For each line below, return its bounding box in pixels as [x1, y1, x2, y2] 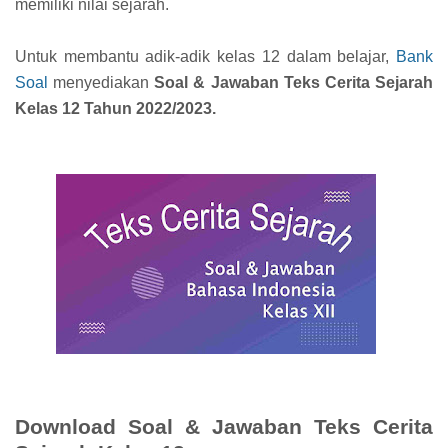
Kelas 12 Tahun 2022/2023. [15, 99, 216, 117]
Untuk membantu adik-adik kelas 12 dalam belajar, [15, 47, 396, 65]
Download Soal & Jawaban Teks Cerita [15, 414, 433, 438]
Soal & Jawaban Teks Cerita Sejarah [154, 73, 434, 91]
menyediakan [48, 73, 155, 91]
